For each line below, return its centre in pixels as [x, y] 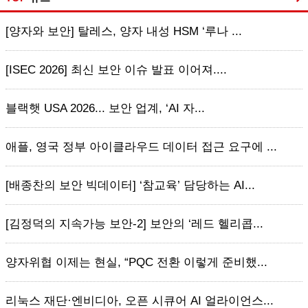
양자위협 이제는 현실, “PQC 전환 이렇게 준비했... [136, 262]
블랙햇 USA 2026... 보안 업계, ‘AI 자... [105, 108]
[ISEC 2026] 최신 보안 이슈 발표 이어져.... [116, 70]
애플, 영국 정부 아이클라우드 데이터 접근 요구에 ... [141, 147]
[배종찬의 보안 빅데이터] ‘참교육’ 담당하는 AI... [130, 185]
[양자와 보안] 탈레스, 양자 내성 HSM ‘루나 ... [124, 31]
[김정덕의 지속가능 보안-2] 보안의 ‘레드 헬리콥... [134, 224]
